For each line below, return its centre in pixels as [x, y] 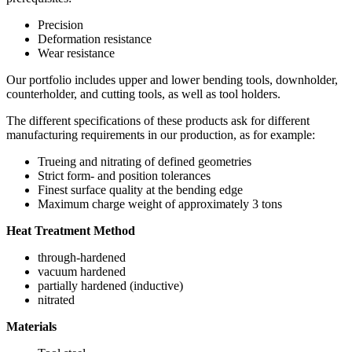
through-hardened [82, 257]
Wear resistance [76, 53]
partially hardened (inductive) [110, 285]
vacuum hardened [82, 271]
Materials [31, 326]
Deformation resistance [95, 38]
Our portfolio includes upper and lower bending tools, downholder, [172, 79]
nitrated [56, 299]
